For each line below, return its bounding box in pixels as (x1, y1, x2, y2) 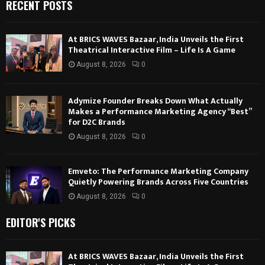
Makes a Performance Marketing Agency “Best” (68, 105, 251, 119)
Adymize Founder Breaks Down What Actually (68, 94, 243, 108)
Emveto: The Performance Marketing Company (68, 164, 248, 179)
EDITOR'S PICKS (6, 214, 75, 230)
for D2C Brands (68, 115, 125, 130)
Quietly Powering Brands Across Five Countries (68, 175, 248, 189)
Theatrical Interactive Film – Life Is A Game (68, 43, 235, 57)
